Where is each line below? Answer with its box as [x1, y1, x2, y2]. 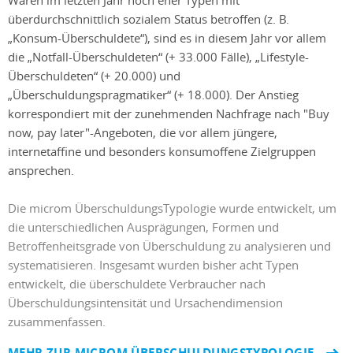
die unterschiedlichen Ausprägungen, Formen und [8, 219, 279, 236]
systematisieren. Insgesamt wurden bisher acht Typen [8, 257, 299, 273]
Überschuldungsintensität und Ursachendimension [8, 295, 283, 311]
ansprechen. [8, 162, 74, 178]
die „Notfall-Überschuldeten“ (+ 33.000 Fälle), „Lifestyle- [8, 48, 309, 65]
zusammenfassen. [8, 314, 109, 330]
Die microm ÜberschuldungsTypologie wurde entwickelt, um [8, 200, 336, 217]
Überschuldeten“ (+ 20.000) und [8, 67, 180, 84]
